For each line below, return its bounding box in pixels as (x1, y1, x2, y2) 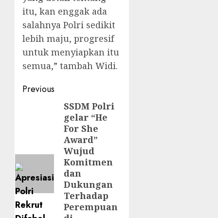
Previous (22, 83, 54, 95)
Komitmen (64, 156, 113, 168)
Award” (64, 134, 98, 145)
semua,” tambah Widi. (22, 60, 118, 72)
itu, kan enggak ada (22, 5, 107, 17)
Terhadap (64, 190, 109, 201)
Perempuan (64, 201, 118, 213)
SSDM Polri (64, 100, 115, 112)
